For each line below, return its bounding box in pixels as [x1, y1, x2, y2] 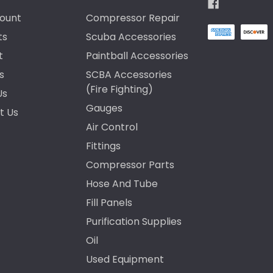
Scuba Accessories [86, 30, 177, 44]
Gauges [86, 101, 123, 116]
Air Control [86, 120, 138, 135]
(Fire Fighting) [86, 82, 154, 97]
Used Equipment [86, 252, 165, 267]
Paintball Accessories [86, 49, 189, 63]
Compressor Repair [86, 11, 180, 26]
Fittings [86, 139, 121, 154]
